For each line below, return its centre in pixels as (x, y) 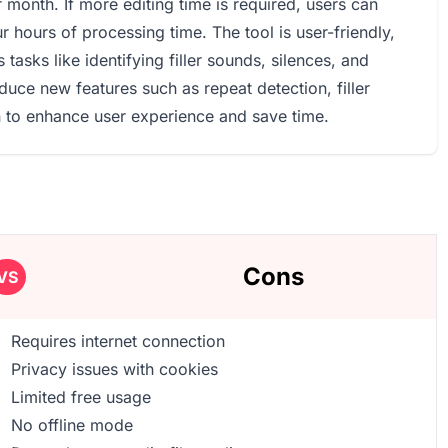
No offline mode (71, 425)
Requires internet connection (117, 341)
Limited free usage (80, 397)
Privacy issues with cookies (114, 369)
